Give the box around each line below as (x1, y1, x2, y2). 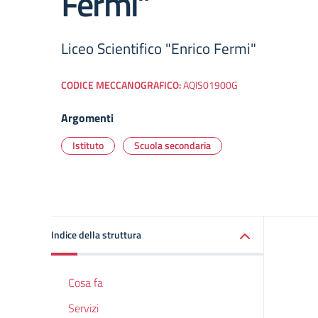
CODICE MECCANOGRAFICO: (61, 77, 183, 93)
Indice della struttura (51, 227, 141, 242)
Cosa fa (68, 274, 103, 291)
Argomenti (61, 109, 114, 126)
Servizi (68, 300, 99, 317)
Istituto (72, 138, 104, 153)
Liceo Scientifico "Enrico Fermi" (61, 37, 256, 60)
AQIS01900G (183, 77, 238, 93)
